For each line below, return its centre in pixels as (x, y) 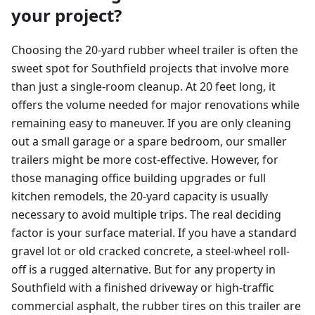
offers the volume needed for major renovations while (155, 105)
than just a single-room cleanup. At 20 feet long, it (143, 86)
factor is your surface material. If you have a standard (154, 233)
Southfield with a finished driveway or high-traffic (143, 288)
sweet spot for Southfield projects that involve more (150, 68)
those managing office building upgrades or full (139, 178)
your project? (66, 15)
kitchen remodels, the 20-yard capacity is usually (140, 196)
